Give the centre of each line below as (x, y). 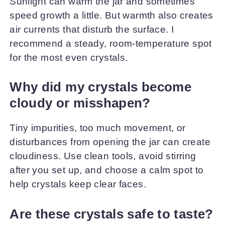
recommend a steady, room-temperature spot (111, 43)
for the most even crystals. (69, 57)
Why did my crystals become (101, 87)
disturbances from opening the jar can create (110, 142)
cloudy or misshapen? (80, 103)
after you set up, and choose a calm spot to (107, 170)
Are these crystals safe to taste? (111, 214)
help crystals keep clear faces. (78, 184)
